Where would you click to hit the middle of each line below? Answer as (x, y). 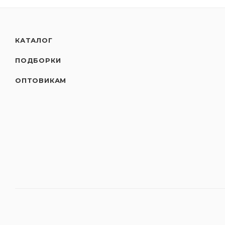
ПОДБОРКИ (38, 61)
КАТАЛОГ (34, 40)
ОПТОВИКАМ (41, 81)
